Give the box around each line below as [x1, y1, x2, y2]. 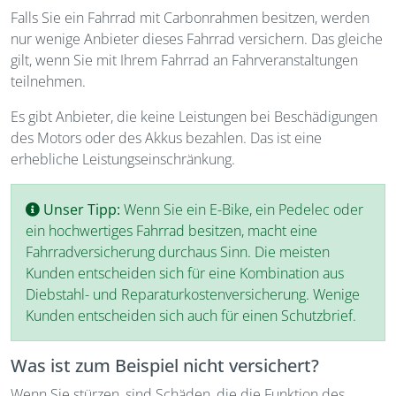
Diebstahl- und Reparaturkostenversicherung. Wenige [26, 285, 360, 304]
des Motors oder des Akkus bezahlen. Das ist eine [11, 128, 322, 148]
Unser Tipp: [43, 200, 124, 219]
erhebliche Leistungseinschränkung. [11, 149, 235, 169]
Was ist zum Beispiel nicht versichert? [11, 354, 319, 377]
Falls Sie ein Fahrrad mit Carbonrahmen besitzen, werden [11, 8, 369, 27]
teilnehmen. [11, 72, 86, 91]
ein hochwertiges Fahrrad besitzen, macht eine [26, 221, 317, 240]
